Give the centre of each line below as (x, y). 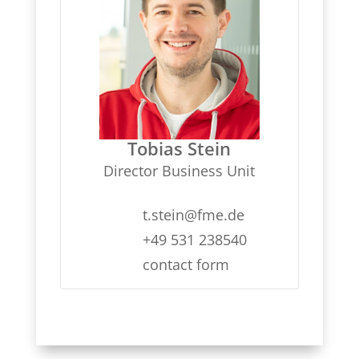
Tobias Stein (179, 149)
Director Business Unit (179, 171)
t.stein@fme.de (193, 215)
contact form (186, 265)
